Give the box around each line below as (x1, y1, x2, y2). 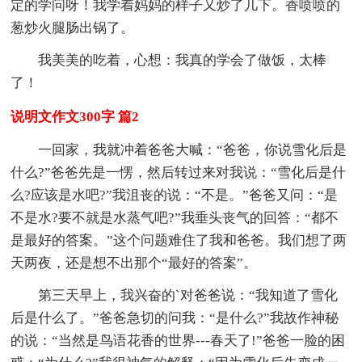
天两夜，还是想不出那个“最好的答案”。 (11, 255, 258, 271)
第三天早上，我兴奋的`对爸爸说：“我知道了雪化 (38, 287, 339, 303)
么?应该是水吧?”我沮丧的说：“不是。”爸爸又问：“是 (11, 187, 339, 203)
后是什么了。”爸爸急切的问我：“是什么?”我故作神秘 (11, 309, 339, 326)
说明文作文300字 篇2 (11, 108, 140, 124)
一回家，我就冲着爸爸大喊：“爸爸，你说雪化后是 (38, 141, 347, 158)
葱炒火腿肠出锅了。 (11, 19, 135, 36)
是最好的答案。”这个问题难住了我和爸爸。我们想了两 (11, 232, 347, 248)
